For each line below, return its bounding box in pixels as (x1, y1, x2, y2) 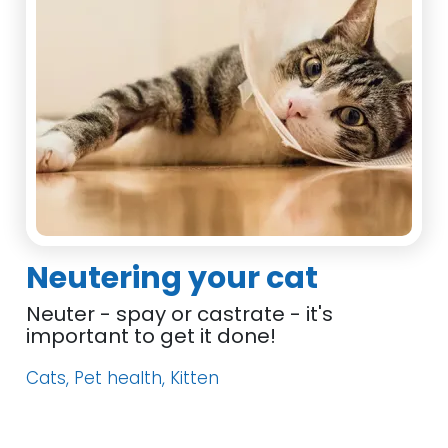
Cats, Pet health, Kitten (26, 366, 220, 390)
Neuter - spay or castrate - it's (26, 300, 334, 328)
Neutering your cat (26, 257, 319, 299)
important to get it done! (26, 322, 277, 350)
